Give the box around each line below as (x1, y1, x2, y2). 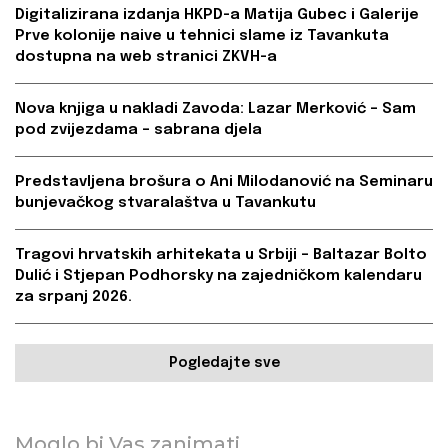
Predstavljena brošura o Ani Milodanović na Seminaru (15, 174, 433, 191)
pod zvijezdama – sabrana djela (15, 122, 262, 139)
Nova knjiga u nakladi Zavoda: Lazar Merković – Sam (15, 101, 416, 118)
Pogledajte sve (168, 356, 280, 371)
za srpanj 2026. (15, 289, 132, 306)
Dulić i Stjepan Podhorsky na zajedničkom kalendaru (15, 268, 422, 285)
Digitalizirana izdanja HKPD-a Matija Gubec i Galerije (15, 7, 419, 24)
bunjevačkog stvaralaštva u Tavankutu (15, 195, 316, 212)
